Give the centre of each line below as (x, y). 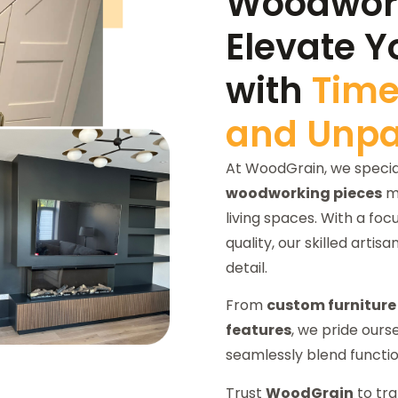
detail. (248, 268)
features (259, 330)
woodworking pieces (304, 194)
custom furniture (331, 306)
